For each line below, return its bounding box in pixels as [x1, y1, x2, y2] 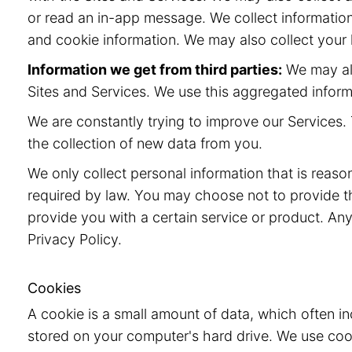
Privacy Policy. [27, 231, 122, 247]
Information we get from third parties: [27, 61, 282, 78]
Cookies [27, 280, 81, 296]
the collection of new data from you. [27, 135, 262, 152]
